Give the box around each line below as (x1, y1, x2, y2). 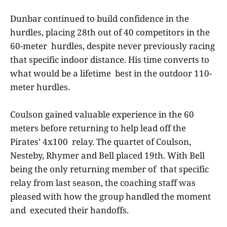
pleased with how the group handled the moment (10, 190, 211, 202)
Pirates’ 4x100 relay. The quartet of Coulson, (10, 135, 191, 147)
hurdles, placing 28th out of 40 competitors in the (10, 26, 210, 38)
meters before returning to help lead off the (10, 122, 186, 134)
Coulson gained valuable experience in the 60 (10, 108, 194, 120)
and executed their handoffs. (10, 204, 131, 216)
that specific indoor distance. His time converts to (10, 53, 209, 65)
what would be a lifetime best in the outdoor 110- (10, 67, 212, 79)
